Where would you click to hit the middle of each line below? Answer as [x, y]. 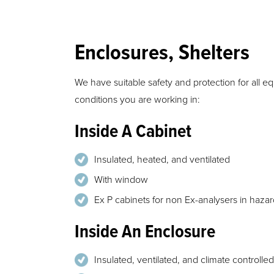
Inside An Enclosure [145, 233]
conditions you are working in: [137, 100]
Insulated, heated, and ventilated [162, 160]
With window [121, 180]
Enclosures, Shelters [162, 54]
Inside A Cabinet [133, 132]
